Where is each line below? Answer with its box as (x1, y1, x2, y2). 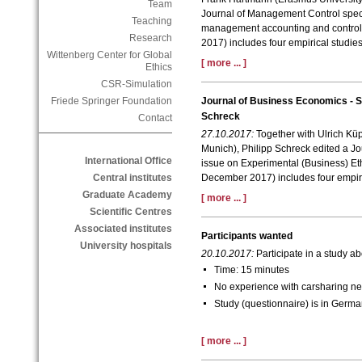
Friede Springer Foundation (50, 95, 172, 107)
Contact (137, 112, 172, 124)
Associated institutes (74, 223, 172, 235)
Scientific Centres (89, 206, 172, 218)
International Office (84, 155, 172, 167)
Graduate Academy (82, 189, 172, 201)
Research (128, 32, 172, 44)
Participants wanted (200, 230, 293, 242)
